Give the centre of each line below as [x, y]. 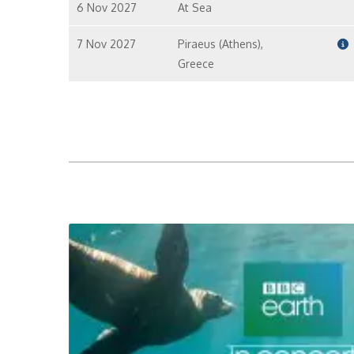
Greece [196, 64]
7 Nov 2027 [106, 44]
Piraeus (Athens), [220, 44]
